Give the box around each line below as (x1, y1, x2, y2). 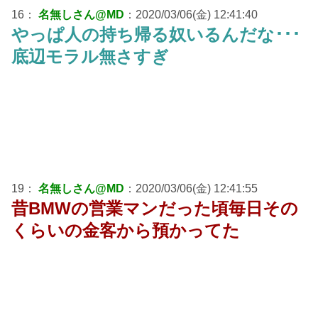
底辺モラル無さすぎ (11, 46, 169, 66)
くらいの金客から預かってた (11, 220, 240, 240)
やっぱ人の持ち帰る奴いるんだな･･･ (11, 24, 300, 44)
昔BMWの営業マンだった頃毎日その (11, 198, 298, 218)
